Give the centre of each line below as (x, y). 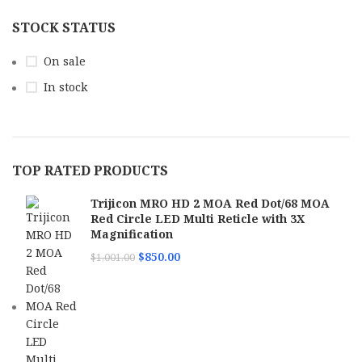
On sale (65, 61)
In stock (65, 87)
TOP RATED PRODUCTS (90, 170)
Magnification (132, 234)
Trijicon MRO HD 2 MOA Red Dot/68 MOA (210, 203)
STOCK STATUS (64, 27)
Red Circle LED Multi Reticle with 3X (198, 219)
